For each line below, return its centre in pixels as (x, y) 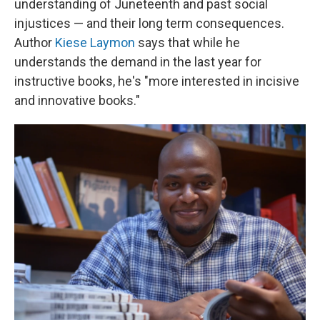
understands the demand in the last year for (138, 62)
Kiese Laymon (95, 43)
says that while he (187, 43)
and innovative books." (77, 101)
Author (35, 43)
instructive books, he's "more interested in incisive (157, 81)
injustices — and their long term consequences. (149, 24)
